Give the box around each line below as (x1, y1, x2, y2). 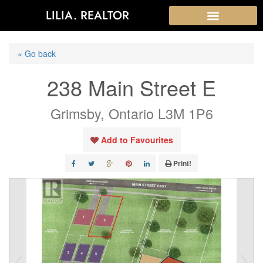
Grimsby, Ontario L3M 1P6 (50, 103, 213, 123)
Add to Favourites (100, 134, 173, 146)
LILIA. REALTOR (46, 6, 130, 24)
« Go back (18, 48, 56, 59)
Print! (173, 158, 191, 168)
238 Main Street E (47, 72, 216, 102)
